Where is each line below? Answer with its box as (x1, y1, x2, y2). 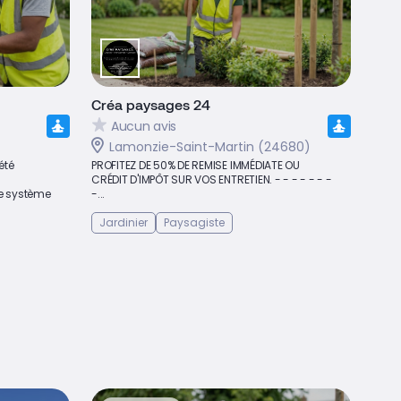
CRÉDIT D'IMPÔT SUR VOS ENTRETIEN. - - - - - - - (91, 172, 332, 187)
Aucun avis (111, 116, 177, 135)
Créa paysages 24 (91, 96, 210, 113)
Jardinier (99, 215, 148, 230)
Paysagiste (164, 215, 225, 230)
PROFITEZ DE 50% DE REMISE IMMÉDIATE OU (91, 158, 300, 173)
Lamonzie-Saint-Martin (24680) (109, 138, 311, 156)
